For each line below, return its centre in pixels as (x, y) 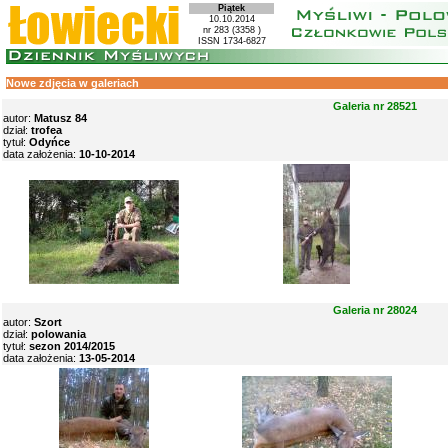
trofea (46, 130)
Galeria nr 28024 (375, 310)
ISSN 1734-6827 (231, 41)
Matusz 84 (60, 118)
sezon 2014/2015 (72, 346)
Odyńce (49, 142)
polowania (58, 334)
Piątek (231, 8)
